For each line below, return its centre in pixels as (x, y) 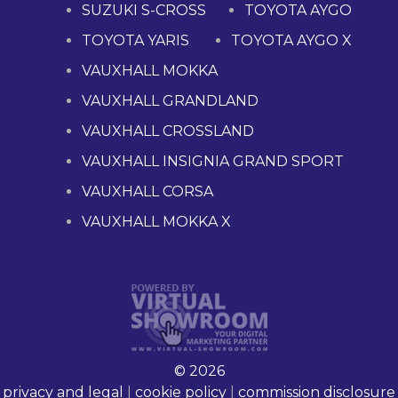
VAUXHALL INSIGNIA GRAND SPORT (213, 162)
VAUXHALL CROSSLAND (168, 131)
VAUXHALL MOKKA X (156, 222)
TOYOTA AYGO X (291, 41)
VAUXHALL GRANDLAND (170, 101)
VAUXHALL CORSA (147, 192)
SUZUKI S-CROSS (144, 11)
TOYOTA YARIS (135, 41)
